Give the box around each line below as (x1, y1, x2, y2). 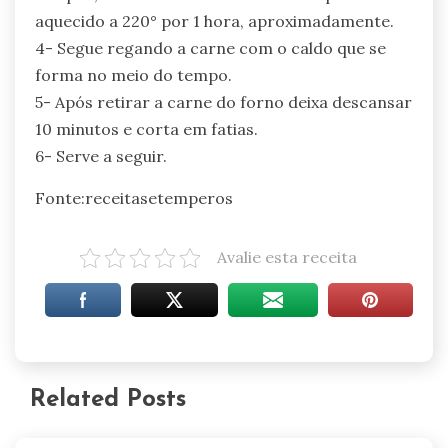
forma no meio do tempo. (35, 65, 232, 86)
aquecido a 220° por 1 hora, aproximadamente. (35, 11, 394, 32)
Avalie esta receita (216, 247, 357, 268)
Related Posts (30, 388, 186, 413)
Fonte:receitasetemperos (35, 188, 233, 209)
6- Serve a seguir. (35, 146, 167, 167)
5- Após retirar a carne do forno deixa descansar (35, 92, 412, 113)
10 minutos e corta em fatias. (35, 119, 258, 140)
